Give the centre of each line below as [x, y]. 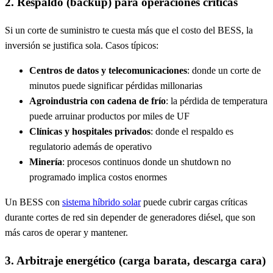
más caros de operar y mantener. [66, 233]
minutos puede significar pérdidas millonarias [116, 86]
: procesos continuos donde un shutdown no [147, 162]
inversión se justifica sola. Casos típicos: [82, 46]
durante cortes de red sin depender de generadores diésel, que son [130, 218]
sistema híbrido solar [101, 202]
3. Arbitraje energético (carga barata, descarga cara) [135, 260]
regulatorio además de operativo [90, 147]
